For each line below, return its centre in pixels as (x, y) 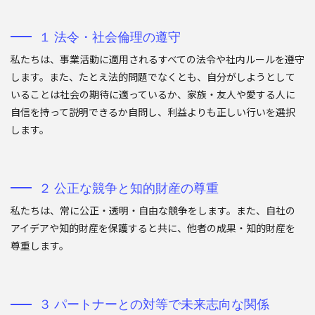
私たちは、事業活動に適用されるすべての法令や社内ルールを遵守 (157, 59)
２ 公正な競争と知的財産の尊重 (129, 188)
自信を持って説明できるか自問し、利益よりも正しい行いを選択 (153, 112)
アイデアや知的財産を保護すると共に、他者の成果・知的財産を (153, 228)
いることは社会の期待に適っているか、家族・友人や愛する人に (153, 95)
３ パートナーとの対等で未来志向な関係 (154, 304)
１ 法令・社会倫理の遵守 (110, 37)
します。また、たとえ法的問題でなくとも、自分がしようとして (153, 77)
